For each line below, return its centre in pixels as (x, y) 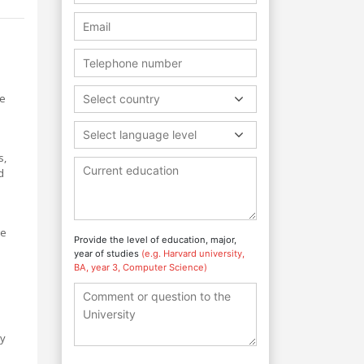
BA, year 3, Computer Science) (141, 267)
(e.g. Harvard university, (193, 253)
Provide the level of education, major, (155, 239)
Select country (121, 98)
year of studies (108, 253)
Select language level (140, 134)
